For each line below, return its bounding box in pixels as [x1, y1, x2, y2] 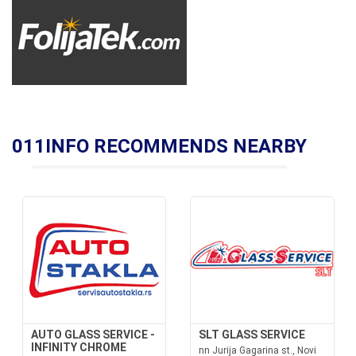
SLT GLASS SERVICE [199, 328, 305, 341]
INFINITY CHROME [30, 341, 126, 354]
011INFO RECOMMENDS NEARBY [12, 135, 307, 157]
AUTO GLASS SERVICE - [30, 328, 155, 341]
